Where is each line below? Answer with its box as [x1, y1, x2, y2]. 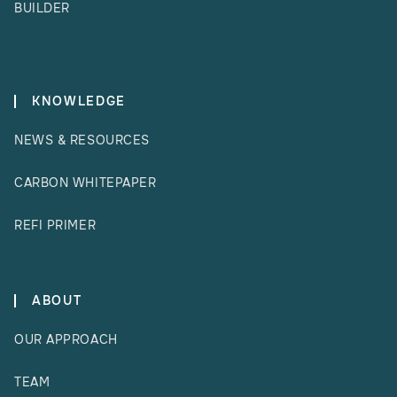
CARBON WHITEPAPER [14, 175, 157, 191]
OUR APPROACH [14, 331, 118, 348]
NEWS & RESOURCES [14, 132, 150, 149]
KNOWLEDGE [32, 93, 127, 110]
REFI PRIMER [14, 217, 97, 234]
